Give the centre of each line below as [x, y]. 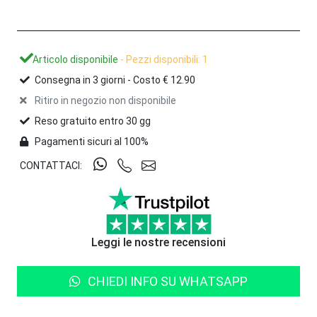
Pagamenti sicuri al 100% [91, 142]
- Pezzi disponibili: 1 [163, 59]
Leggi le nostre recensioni [158, 242]
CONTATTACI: [51, 165]
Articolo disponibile [75, 59]
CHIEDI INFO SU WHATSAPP [168, 281]
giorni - [116, 80]
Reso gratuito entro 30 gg [92, 121]
